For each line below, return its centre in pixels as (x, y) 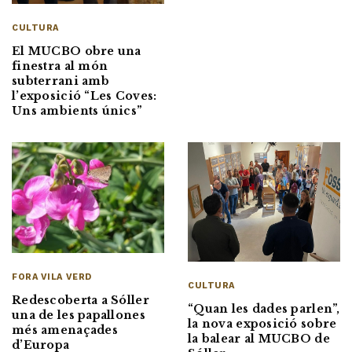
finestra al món (60, 66)
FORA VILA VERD (52, 277)
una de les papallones (79, 315)
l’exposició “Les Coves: (84, 95)
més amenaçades (65, 330)
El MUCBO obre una (77, 51)
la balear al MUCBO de (259, 338)
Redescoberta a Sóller (81, 301)
